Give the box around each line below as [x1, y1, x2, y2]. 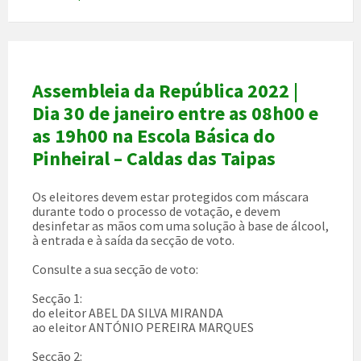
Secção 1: [32, 290, 82, 307]
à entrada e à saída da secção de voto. [32, 232, 234, 249]
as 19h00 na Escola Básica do [32, 123, 275, 149]
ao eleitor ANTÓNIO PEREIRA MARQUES [32, 319, 254, 336]
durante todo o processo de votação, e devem [32, 203, 280, 220]
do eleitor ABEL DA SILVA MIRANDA [32, 305, 223, 322]
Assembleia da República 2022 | [32, 78, 298, 104]
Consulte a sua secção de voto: [32, 261, 198, 278]
